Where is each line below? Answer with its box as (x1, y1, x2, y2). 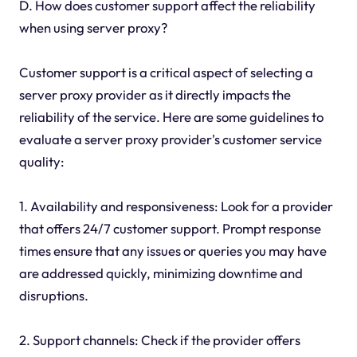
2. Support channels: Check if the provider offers (18, 331, 300, 348)
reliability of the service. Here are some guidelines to (18, 108, 324, 125)
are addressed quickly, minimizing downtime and (18, 264, 303, 281)
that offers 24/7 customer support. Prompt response (18, 219, 321, 237)
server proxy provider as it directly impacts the (18, 85, 291, 103)
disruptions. (18, 286, 88, 304)
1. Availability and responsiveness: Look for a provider (18, 197, 333, 214)
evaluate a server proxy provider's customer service (18, 130, 322, 147)
